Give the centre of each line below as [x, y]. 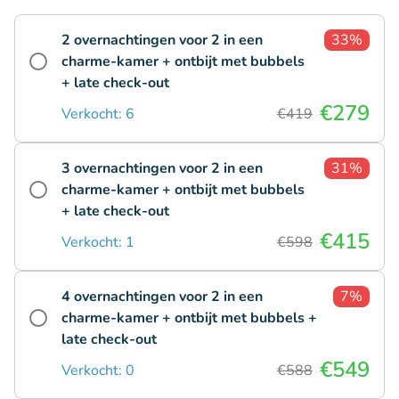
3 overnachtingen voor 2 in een [162, 168]
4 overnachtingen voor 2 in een [162, 296]
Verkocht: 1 [98, 242]
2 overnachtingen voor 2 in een [162, 40]
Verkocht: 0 [98, 370]
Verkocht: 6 [98, 114]
